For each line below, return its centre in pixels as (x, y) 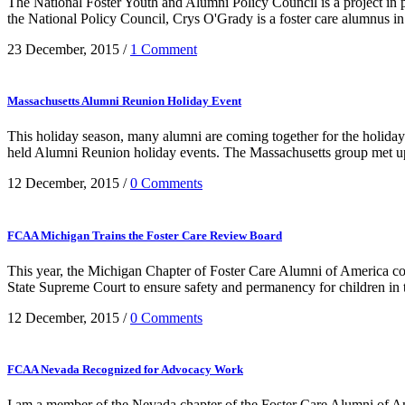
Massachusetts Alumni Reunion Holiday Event (124, 101)
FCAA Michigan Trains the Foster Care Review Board (145, 235)
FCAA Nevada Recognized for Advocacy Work (125, 369)
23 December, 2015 (63, 50)
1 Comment (164, 50)
